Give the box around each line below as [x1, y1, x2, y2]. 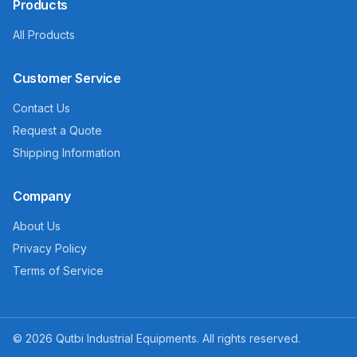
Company [13, 188, 71, 204]
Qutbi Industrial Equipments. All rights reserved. [53, 331, 300, 345]
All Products [13, 28, 75, 41]
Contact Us [13, 101, 70, 115]
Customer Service [13, 70, 121, 86]
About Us [13, 219, 61, 233]
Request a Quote [13, 124, 102, 137]
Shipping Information [13, 146, 120, 159]
